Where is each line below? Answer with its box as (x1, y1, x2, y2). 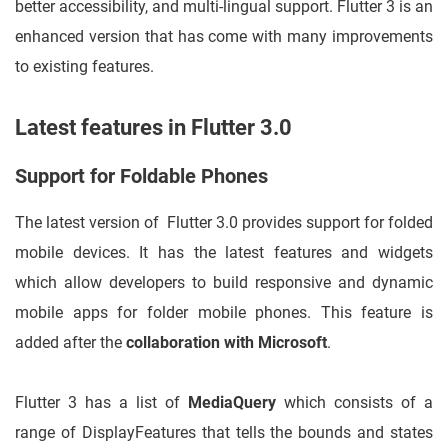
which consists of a (276, 393, 433, 413)
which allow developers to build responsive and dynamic (15, 273, 433, 293)
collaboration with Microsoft (126, 333, 327, 353)
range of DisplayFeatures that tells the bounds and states (15, 423, 433, 443)
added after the (15, 333, 126, 353)
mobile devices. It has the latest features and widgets (15, 243, 433, 263)
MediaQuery (188, 393, 276, 413)
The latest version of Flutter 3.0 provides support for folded (15, 213, 433, 233)
